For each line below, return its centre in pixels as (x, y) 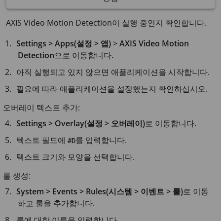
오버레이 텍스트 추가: (41, 107)
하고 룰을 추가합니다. (56, 203)
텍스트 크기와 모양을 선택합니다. (76, 157)
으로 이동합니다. (84, 55)
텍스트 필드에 (42, 140)
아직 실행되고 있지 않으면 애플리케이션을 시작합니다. (113, 72)
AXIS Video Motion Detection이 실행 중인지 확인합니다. (106, 22)
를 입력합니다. (101, 140)
